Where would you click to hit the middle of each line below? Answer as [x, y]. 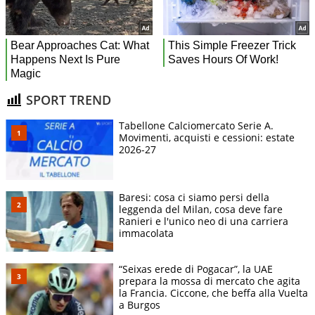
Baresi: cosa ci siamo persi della [194, 198]
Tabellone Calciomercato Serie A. [196, 126]
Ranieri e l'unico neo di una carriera [204, 221]
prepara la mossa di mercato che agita [210, 281]
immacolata [146, 233]
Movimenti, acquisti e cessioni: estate [207, 138]
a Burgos [140, 305]
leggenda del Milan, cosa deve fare [201, 210]
